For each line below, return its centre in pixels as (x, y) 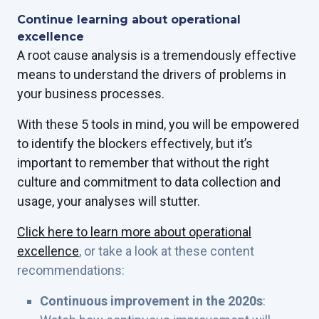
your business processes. (91, 93)
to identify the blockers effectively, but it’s (135, 143)
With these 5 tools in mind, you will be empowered (158, 124)
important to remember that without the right (143, 162)
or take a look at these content (168, 251)
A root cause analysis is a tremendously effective (157, 55)
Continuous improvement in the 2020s (151, 300)
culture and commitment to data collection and (149, 182)
